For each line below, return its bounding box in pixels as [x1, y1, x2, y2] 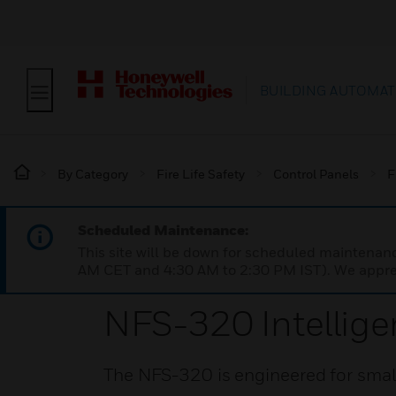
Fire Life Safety [156, 166, 245, 181]
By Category [57, 166, 128, 181]
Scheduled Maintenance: [78, 221, 248, 239]
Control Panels [273, 166, 359, 181]
